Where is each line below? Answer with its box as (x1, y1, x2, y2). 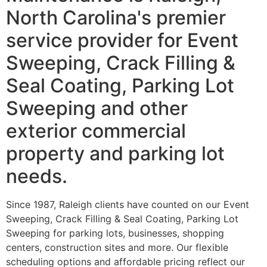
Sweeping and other (6, 97, 188, 120)
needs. (6, 164, 67, 188)
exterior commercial (6, 119, 186, 143)
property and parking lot (6, 142, 225, 166)
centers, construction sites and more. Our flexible (6, 241, 228, 254)
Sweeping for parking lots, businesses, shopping (6, 227, 224, 240)
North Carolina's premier (6, 6, 226, 30)
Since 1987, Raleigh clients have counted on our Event (6, 198, 249, 211)
